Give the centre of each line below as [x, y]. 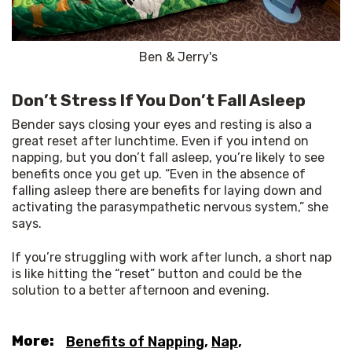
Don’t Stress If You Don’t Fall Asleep [159, 101]
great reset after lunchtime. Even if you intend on [160, 141]
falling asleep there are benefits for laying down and [167, 191]
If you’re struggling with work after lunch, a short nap [172, 258]
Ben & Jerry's [178, 57]
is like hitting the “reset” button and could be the [157, 274]
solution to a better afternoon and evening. [141, 291]
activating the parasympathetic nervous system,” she [170, 207]
